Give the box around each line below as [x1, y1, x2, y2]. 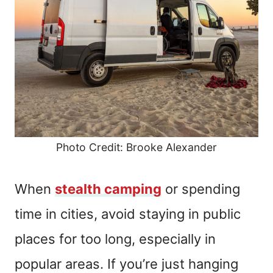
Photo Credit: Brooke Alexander [56, 141, 217, 154]
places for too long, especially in [15, 231, 216, 247]
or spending [161, 181, 240, 197]
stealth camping [55, 181, 161, 197]
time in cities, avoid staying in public [15, 206, 241, 222]
